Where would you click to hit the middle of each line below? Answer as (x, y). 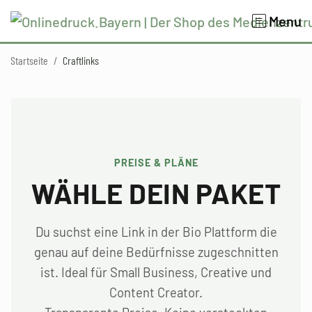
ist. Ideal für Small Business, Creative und (156, 272)
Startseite (29, 60)
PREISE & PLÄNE (156, 163)
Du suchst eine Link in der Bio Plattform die (156, 232)
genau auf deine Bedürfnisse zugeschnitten (156, 252)
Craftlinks (81, 60)
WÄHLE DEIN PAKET (156, 193)
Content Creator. (156, 292)
